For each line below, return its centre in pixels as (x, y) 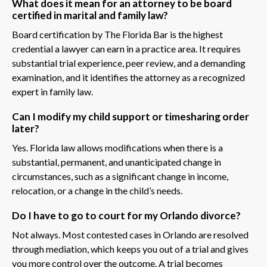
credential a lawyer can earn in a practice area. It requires (126, 48)
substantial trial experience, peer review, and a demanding (129, 63)
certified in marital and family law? (90, 15)
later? (26, 128)
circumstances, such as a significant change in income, (120, 176)
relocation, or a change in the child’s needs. (97, 190)
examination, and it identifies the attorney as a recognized (128, 77)
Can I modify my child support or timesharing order (131, 116)
